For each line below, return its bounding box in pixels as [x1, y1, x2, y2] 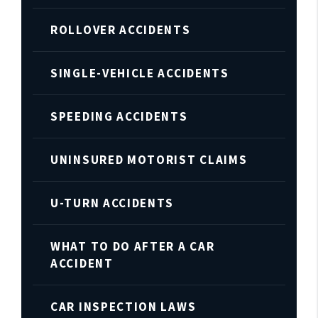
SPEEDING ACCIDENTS [50, 109, 188, 124]
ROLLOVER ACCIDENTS [50, 22, 191, 38]
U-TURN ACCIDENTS [50, 195, 175, 211]
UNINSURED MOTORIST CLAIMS [50, 152, 248, 168]
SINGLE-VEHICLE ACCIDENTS [50, 65, 229, 81]
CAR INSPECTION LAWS [50, 299, 197, 314]
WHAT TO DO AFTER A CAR [50, 238, 215, 254]
